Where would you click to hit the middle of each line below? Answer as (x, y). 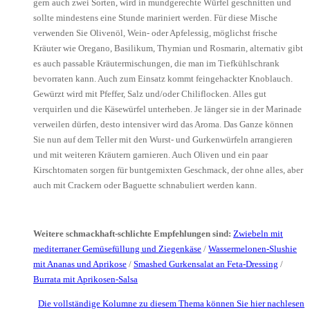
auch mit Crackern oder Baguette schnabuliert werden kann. (145, 185)
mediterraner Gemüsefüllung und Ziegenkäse (117, 248)
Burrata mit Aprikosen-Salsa (85, 279)
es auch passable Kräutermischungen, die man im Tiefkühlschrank (156, 63)
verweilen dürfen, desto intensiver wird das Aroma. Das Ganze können (163, 124)
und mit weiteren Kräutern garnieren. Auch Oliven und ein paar (151, 154)
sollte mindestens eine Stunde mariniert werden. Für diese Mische (155, 17)
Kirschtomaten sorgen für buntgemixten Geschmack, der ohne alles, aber (168, 170)
